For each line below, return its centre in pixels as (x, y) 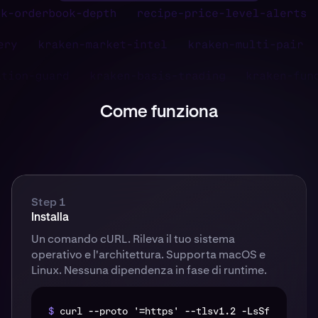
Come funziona (159, 113)
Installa (50, 218)
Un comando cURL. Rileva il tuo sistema (133, 239)
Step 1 (49, 202)
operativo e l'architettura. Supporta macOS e (148, 255)
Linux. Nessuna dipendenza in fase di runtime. (149, 270)
